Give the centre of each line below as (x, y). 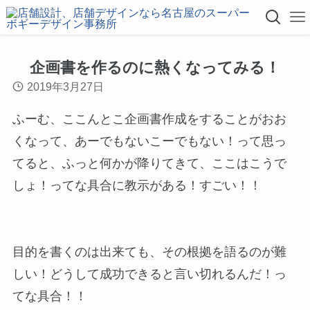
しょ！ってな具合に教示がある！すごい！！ (137, 186)
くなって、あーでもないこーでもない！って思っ (149, 142)
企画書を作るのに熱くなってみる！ (155, 68)
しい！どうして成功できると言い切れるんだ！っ (149, 274)
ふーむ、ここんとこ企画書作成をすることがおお (149, 119)
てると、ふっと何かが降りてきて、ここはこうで (149, 164)
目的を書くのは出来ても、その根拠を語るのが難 (149, 252)
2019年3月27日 (66, 87)
